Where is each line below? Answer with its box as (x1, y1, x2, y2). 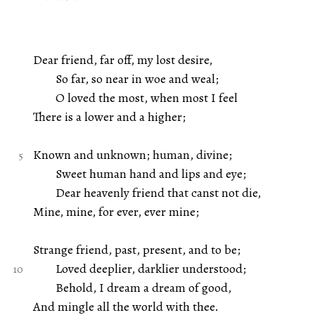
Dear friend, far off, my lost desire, (32, 51, 212, 68)
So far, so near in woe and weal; (32, 70, 219, 87)
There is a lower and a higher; (32, 108, 186, 125)
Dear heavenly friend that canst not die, (32, 184, 261, 201)
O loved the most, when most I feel (32, 89, 238, 106)
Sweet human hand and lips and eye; (32, 165, 246, 182)
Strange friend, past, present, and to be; (32, 241, 240, 258)
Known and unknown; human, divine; (32, 146, 232, 163)
